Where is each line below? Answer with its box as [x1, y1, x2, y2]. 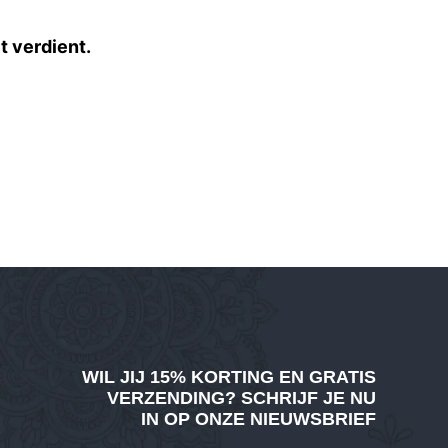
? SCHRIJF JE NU [224, 388, 376, 408]
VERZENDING [106, 388, 225, 408]
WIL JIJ [81, 367, 150, 387]
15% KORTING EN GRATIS [149, 367, 376, 387]
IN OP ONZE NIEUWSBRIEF [140, 409, 376, 429]
